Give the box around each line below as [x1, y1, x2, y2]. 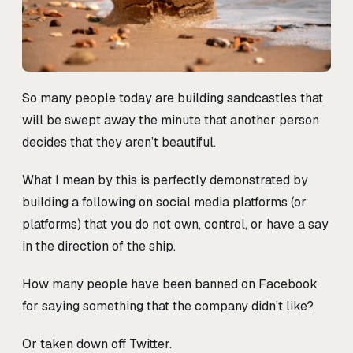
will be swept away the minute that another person [22, 112, 319, 129]
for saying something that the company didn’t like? [22, 298, 314, 315]
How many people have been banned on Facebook [22, 276, 318, 293]
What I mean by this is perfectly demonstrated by [22, 172, 308, 189]
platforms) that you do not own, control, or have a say [22, 216, 329, 233]
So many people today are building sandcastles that [22, 90, 323, 107]
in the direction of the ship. [22, 238, 176, 255]
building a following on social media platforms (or [22, 194, 307, 211]
